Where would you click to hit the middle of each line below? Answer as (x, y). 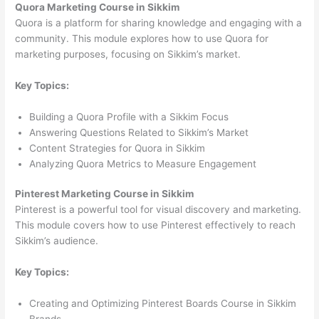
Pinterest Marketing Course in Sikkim (105, 194)
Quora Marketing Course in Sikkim (98, 7)
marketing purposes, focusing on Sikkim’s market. (128, 54)
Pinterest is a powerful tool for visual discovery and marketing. (158, 210)
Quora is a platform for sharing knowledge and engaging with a (159, 23)
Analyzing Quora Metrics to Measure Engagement (143, 163)
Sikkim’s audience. (57, 241)
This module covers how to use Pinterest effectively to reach (156, 225)
